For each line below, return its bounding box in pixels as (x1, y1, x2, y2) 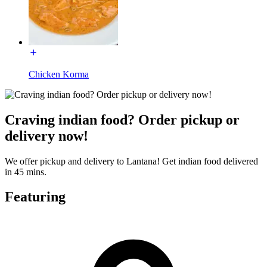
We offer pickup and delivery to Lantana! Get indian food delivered (5, 156, 258, 166)
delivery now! (5, 128, 88, 144)
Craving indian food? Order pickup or (5, 111, 240, 128)
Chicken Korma (29, 69, 89, 79)
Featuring (5, 189, 66, 205)
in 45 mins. (5, 166, 46, 177)
